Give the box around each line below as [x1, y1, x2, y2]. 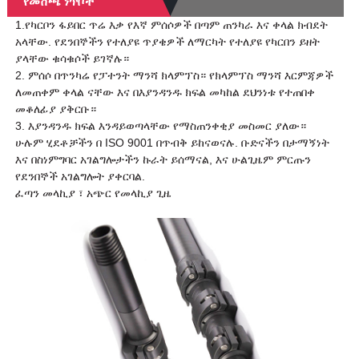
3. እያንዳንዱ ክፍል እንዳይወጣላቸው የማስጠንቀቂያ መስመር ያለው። [14, 119, 306, 133]
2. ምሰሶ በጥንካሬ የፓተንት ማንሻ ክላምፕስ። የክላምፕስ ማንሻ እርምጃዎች [14, 69, 333, 83]
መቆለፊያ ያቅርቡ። [14, 103, 96, 116]
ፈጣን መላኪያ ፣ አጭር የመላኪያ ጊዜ [14, 187, 171, 200]
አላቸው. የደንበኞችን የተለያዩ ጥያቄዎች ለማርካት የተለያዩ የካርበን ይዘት [14, 35, 320, 49]
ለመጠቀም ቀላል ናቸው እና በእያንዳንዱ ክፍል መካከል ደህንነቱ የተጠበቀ [14, 86, 315, 99]
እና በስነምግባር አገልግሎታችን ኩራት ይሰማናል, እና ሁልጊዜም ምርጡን [14, 153, 311, 167]
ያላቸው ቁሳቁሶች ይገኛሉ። [14, 52, 129, 66]
